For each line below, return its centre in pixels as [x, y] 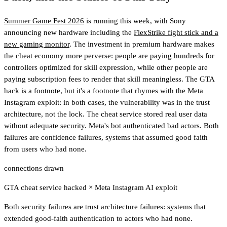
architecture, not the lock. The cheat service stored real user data [106, 114]
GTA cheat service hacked [46, 188]
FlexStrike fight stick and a [176, 33]
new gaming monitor [37, 44]
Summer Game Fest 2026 [44, 21]
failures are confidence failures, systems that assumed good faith [106, 138]
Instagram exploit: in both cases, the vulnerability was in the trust [107, 103]
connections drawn [34, 168]
